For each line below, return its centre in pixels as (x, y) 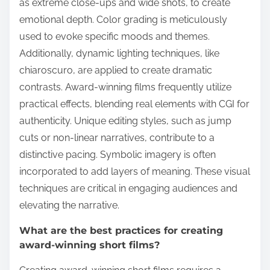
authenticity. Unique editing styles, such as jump (125, 121)
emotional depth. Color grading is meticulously (123, 19)
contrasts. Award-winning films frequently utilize (125, 87)
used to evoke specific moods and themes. (115, 36)
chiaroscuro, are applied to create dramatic (116, 70)
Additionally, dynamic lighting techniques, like (119, 53)
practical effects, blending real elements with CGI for (134, 104)
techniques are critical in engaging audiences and (128, 188)
